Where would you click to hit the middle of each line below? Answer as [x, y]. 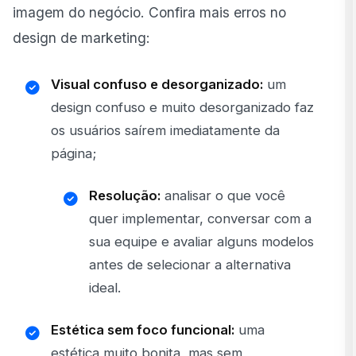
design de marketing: [83, 38]
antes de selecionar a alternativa [190, 265]
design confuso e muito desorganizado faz [182, 108]
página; [74, 154]
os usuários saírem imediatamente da [165, 131]
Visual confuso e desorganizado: [159, 85]
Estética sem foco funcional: [145, 330]
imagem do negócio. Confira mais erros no [149, 13]
